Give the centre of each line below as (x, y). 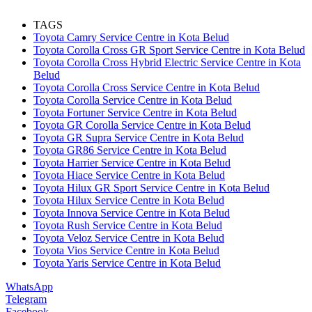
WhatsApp (29, 287)
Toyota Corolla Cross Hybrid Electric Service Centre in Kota (167, 63)
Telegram (26, 299)
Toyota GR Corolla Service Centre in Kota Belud (142, 125)
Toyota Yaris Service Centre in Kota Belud (127, 263)
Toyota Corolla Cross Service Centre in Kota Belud (147, 88)
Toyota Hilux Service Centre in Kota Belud (129, 201)
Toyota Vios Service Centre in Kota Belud (126, 251)
